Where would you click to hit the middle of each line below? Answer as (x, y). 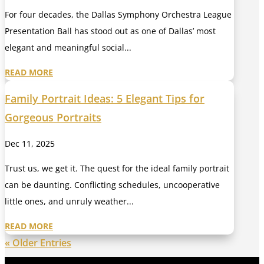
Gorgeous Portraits (53, 118)
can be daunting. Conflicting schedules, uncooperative (112, 185)
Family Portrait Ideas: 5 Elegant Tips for (105, 99)
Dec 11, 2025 (30, 144)
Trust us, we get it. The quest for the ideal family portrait (117, 169)
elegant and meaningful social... (68, 47)
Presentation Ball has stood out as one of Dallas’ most (110, 31)
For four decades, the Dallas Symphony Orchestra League (118, 14)
